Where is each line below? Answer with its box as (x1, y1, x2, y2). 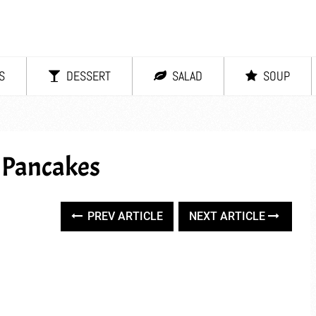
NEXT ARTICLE (189, 209, 269, 223)
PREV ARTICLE (85, 209, 164, 223)
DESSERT (63, 68, 111, 84)
